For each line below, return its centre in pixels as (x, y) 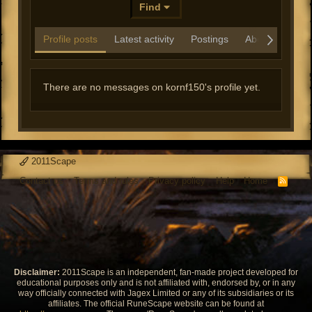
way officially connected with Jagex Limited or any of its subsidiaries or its (156, 293)
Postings (210, 39)
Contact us (41, 181)
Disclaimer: (37, 272)
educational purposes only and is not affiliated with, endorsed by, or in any (156, 283)
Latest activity (144, 39)
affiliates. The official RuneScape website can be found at (156, 304)
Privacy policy (177, 181)
